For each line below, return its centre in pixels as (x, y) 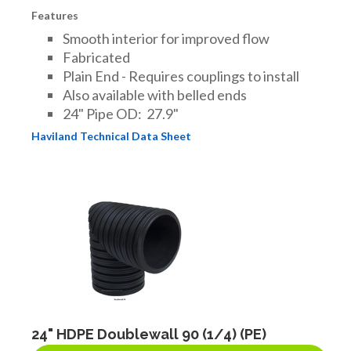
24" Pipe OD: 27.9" (121, 113)
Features (55, 15)
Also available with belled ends (155, 94)
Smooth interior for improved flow (166, 38)
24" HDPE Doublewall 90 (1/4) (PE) (149, 334)
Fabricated (96, 57)
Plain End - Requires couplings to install (181, 76)
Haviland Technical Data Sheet (111, 136)
